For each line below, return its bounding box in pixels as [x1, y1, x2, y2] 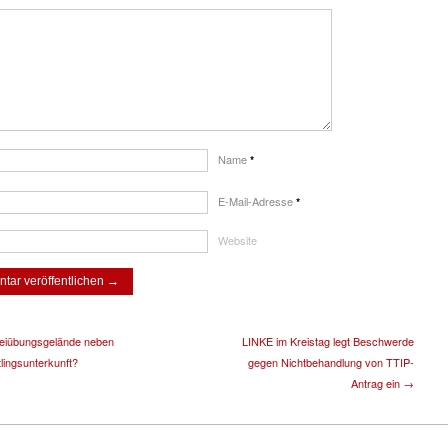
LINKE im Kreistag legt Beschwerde [242, 332, 414, 349]
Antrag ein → [351, 374, 414, 391]
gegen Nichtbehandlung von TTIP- [248, 353, 414, 370]
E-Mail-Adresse [218, 192, 296, 209]
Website [218, 231, 257, 248]
